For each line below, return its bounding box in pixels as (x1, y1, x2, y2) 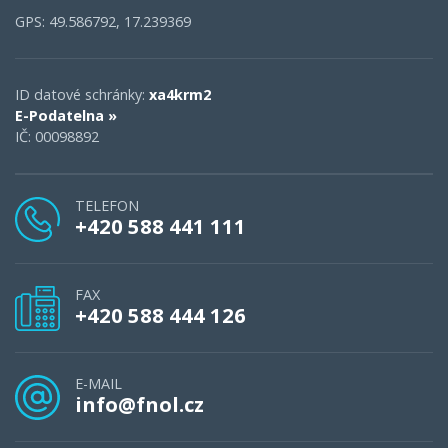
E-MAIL (75, 373, 122, 393)
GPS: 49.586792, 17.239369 (15, 11, 191, 31)
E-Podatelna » (15, 105, 117, 125)
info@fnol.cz (75, 389, 204, 418)
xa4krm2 (149, 84, 211, 104)
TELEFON (75, 195, 139, 215)
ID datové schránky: (15, 84, 149, 104)
